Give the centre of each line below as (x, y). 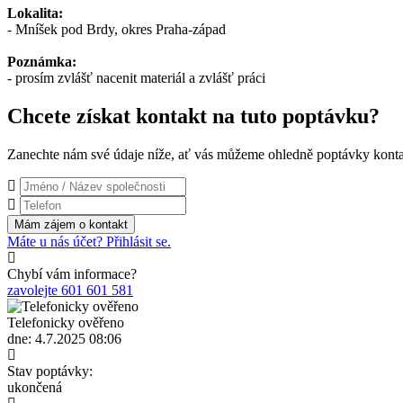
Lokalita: (35, 13)
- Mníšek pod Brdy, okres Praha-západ (116, 29)
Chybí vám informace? (72, 273)
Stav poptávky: (50, 371)
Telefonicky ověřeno (66, 322)
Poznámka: (42, 61)
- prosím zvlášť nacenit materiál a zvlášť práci (136, 77)
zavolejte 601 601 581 (70, 290)
